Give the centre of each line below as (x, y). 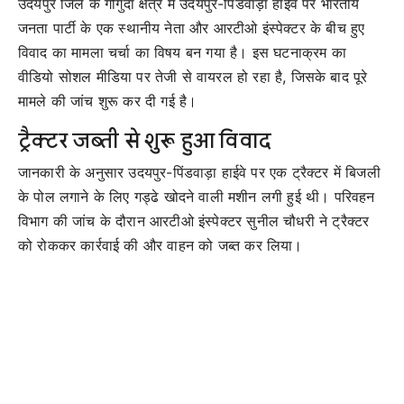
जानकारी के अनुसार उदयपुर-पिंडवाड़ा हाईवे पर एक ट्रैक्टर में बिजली (199, 173)
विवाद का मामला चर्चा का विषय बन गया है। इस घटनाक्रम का (182, 53)
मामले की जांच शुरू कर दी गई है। (108, 101)
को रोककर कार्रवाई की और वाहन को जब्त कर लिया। (161, 246)
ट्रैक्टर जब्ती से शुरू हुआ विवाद (145, 141)
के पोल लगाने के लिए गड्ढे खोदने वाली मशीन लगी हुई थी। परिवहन (197, 197)
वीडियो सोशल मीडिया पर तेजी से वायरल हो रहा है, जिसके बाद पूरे (193, 77)
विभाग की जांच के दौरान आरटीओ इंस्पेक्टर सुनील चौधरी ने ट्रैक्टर (194, 221)
